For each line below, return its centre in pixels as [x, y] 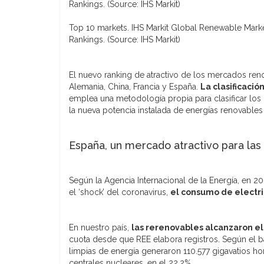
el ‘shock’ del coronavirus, [120, 192]
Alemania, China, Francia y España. [135, 86]
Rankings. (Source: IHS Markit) [125, 39]
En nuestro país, [100, 227]
